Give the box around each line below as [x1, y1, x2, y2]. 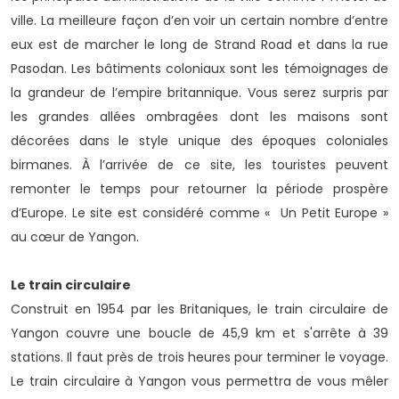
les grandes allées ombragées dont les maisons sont [11, 108, 388, 126]
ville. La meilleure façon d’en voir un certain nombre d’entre [11, 12, 388, 30]
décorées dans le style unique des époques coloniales [11, 132, 388, 151]
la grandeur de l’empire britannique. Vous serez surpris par [11, 84, 388, 102]
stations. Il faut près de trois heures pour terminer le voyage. [11, 348, 388, 367]
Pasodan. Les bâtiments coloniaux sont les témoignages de [11, 60, 388, 78]
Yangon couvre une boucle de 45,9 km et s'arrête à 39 [11, 324, 388, 343]
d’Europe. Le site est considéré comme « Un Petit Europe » [11, 204, 388, 223]
